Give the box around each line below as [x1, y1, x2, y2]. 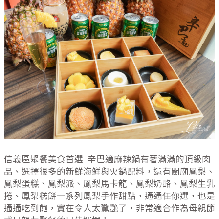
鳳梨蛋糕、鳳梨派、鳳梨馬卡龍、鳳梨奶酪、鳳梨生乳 [4, 179, 215, 189]
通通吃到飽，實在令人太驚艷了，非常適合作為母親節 [4, 203, 215, 213]
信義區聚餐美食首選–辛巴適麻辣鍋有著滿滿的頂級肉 [4, 154, 211, 164]
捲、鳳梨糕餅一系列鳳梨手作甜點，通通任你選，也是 [4, 191, 215, 201]
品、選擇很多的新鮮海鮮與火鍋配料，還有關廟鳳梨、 [4, 167, 215, 176]
